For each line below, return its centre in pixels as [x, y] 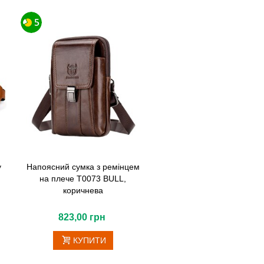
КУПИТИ [90, 240]
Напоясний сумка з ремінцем [83, 166]
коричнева [83, 190]
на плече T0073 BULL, [83, 178]
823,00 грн [82, 217]
